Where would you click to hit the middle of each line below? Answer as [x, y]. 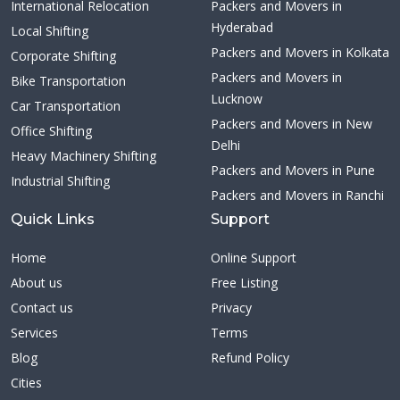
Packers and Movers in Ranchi [297, 195]
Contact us [42, 308]
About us [37, 283]
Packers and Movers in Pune [293, 170]
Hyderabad [242, 27]
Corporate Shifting [63, 56]
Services [34, 333]
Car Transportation [66, 106]
